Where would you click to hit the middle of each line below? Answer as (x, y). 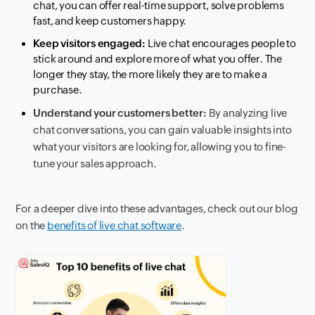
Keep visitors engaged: (90, 43)
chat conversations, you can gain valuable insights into (162, 129)
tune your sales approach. (95, 163)
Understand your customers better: (120, 112)
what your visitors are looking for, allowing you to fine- (160, 146)
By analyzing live (247, 112)
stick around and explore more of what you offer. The (158, 58)
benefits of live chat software (115, 225)
